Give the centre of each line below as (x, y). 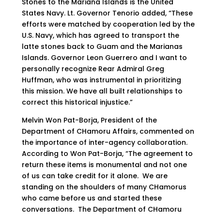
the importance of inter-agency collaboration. (105, 142)
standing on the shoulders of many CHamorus (104, 187)
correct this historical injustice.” (78, 102)
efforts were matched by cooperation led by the (108, 24)
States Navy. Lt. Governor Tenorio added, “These (107, 13)
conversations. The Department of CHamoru (101, 209)
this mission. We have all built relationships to (102, 91)
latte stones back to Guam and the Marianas (102, 46)
